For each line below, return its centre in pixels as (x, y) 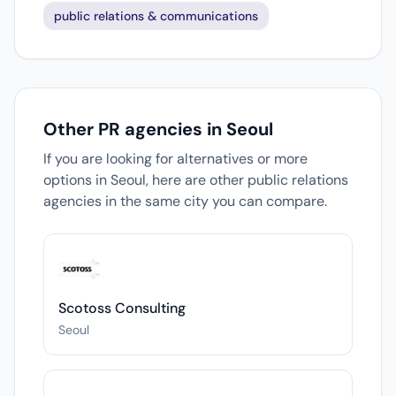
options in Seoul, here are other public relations (196, 180)
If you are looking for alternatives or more (175, 159)
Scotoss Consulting (122, 308)
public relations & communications (156, 16)
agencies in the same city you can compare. (185, 201)
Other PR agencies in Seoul (158, 129)
